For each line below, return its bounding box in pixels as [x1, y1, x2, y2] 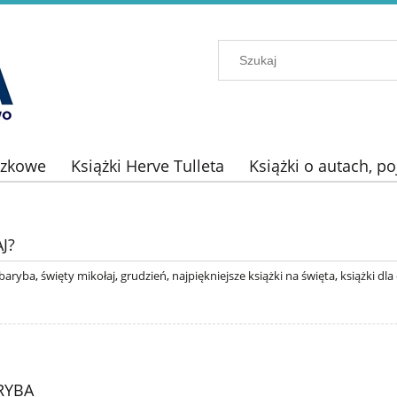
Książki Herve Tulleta [71, 155, 224, 177]
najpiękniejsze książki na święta [172, 267, 335, 284]
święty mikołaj [41, 267, 115, 284]
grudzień [121, 267, 167, 284]
